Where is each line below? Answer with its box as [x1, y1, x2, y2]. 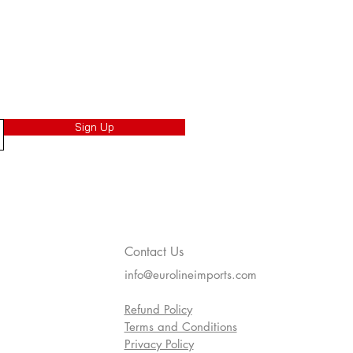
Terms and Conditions [124, 319, 237, 335]
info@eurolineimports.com [124, 267, 257, 283]
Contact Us [124, 243, 184, 261]
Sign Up [75, 120, 114, 135]
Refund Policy [124, 302, 192, 318]
